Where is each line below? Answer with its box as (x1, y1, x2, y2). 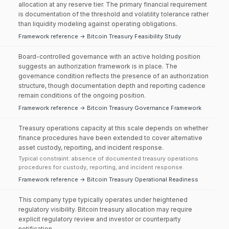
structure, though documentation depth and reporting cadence (18, 82, 205, 89)
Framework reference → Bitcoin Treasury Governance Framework (18, 104, 201, 111)
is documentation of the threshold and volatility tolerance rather (18, 10, 209, 18)
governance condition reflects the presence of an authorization (18, 72, 209, 80)
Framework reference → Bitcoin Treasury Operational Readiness (18, 176, 198, 183)
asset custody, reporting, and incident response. (18, 144, 164, 151)
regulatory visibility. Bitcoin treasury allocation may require (18, 205, 192, 213)
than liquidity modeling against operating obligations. (18, 20, 177, 28)
